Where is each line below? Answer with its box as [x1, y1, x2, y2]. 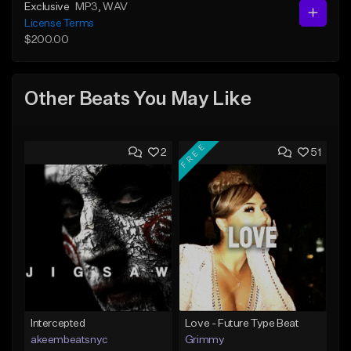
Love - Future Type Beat [184, 317, 299, 329]
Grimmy [184, 334, 225, 346]
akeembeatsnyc [31, 334, 108, 346]
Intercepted [31, 317, 85, 329]
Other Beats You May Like [24, 90, 251, 110]
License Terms [24, 17, 94, 29]
